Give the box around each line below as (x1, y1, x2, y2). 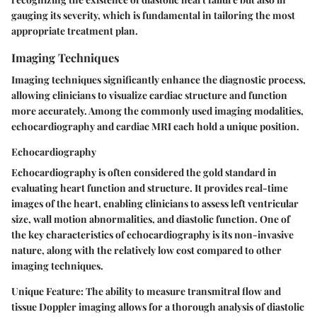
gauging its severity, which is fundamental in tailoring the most (11, 8, 295, 22)
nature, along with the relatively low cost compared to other (11, 243, 282, 257)
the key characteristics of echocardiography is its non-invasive (11, 227, 294, 241)
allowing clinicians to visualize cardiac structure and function (11, 88, 287, 102)
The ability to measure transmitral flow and (83, 284, 281, 298)
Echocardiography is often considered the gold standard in (11, 165, 277, 179)
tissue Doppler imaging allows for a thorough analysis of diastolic (11, 299, 304, 313)
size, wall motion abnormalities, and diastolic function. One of (11, 212, 290, 226)
